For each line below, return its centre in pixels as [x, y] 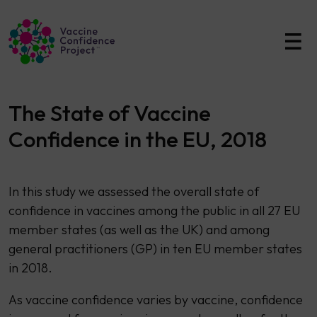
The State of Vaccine [109, 113]
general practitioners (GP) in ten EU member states [155, 248]
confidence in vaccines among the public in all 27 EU [154, 210]
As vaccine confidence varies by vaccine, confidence [155, 299]
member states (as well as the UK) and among [139, 229]
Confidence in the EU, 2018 [137, 139]
